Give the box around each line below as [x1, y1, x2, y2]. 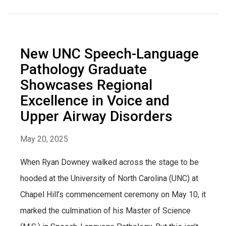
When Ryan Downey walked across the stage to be [20, 157, 199, 167]
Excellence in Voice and [20, 92, 169, 109]
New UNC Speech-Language [20, 45, 199, 62]
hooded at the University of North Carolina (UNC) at [20, 173, 198, 183]
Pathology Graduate [20, 61, 147, 78]
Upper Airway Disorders [20, 107, 173, 125]
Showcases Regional [20, 76, 152, 93]
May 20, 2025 [20, 134, 68, 144]
